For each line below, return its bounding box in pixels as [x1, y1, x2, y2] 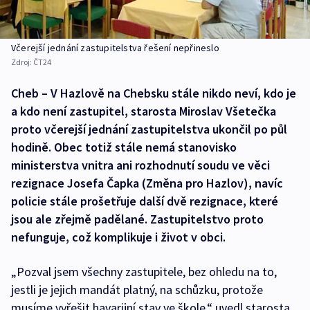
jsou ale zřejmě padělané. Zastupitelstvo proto [11, 211, 264, 228]
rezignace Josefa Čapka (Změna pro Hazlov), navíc [11, 175, 283, 192]
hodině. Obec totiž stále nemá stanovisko [11, 139, 237, 156]
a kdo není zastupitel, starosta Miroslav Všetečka [11, 103, 276, 120]
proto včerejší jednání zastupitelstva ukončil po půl [11, 121, 287, 138]
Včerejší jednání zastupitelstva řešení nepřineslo [11, 42, 219, 55]
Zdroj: [11, 57, 33, 68]
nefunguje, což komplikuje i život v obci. [11, 229, 226, 246]
